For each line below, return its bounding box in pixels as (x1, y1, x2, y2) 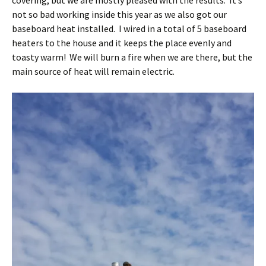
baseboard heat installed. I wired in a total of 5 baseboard (12, 23, 246, 34)
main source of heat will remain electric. (12, 65, 175, 77)
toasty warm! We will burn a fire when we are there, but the (12, 51, 252, 63)
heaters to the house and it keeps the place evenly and (12, 37, 232, 49)
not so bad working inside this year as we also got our (12, 8, 227, 20)
